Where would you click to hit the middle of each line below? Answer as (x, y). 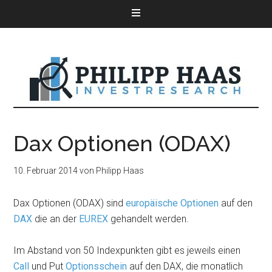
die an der (56, 219)
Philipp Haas (120, 171)
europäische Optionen (172, 203)
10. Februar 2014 (46, 171)
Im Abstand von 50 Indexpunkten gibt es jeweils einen (127, 250)
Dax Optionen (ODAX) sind (70, 203)
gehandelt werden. (149, 219)
